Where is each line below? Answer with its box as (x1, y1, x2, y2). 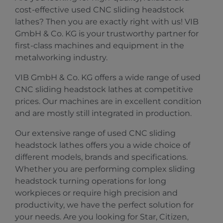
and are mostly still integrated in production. (15, 109, 192, 118)
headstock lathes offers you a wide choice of (15, 140, 190, 150)
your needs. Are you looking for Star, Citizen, (15, 212, 189, 222)
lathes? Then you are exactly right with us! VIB (15, 17, 199, 26)
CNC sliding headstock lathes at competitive (15, 85, 193, 94)
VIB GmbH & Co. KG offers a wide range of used (15, 73, 201, 82)
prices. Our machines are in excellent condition (15, 97, 202, 106)
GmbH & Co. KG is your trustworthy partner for (15, 29, 199, 38)
